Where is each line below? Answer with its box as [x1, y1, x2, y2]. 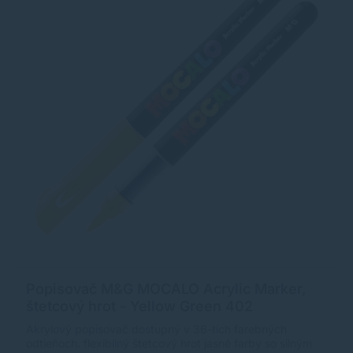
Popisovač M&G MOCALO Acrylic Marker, [26, 280, 306, 297]
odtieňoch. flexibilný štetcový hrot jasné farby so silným [26, 336, 312, 350]
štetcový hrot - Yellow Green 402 [26, 297, 253, 314]
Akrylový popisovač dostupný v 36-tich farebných [26, 321, 287, 336]
